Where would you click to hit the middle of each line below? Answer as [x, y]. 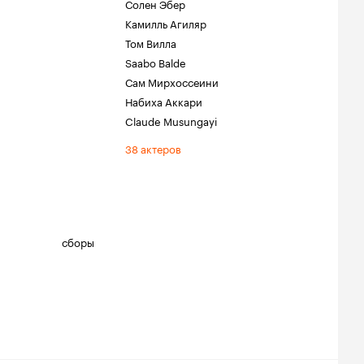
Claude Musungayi [171, 120]
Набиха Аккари [164, 101]
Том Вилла [151, 42]
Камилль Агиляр [166, 23]
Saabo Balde [156, 62]
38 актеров [153, 148]
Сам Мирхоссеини [172, 81]
